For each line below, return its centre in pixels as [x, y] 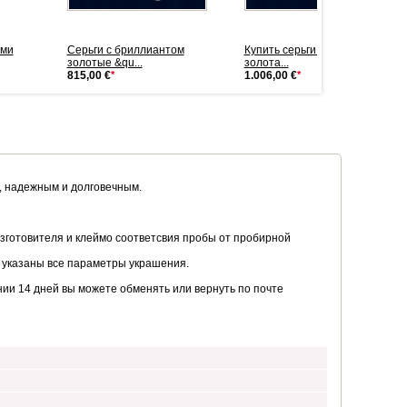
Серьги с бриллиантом [125, 50]
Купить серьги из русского [310, 50]
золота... [266, 63]
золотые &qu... [104, 63]
